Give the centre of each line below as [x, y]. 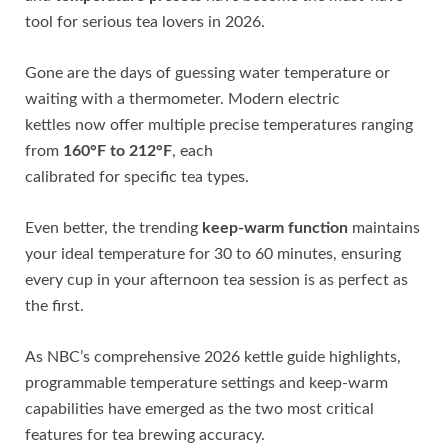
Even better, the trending [113, 227]
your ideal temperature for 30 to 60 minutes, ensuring [213, 253]
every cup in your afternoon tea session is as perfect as [216, 279]
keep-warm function [277, 227]
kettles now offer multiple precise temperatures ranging [219, 124]
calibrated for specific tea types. [137, 176]
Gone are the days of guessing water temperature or [207, 72]
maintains [386, 227]
